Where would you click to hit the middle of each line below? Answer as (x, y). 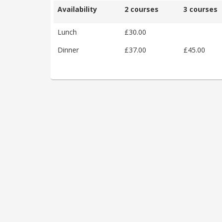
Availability (77, 9)
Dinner (68, 50)
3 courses (200, 9)
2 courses (141, 9)
